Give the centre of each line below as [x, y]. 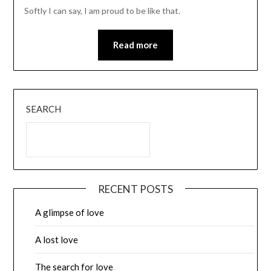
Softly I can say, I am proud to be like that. [102, 11]
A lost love [57, 240]
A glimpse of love [70, 213]
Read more [135, 45]
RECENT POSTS [135, 189]
